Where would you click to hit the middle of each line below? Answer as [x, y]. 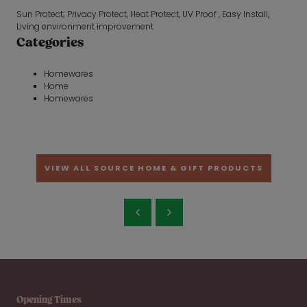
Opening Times [49, 300]
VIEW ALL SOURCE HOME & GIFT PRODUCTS [153, 168]
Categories [50, 42]
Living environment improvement [85, 26]
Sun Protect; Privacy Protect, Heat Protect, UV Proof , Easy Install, [143, 14]
